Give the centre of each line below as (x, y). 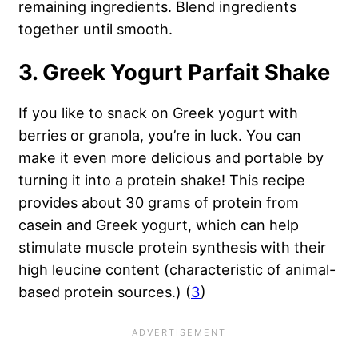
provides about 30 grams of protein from (159, 203)
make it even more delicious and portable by (171, 158)
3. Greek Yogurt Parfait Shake (174, 73)
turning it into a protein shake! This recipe (162, 180)
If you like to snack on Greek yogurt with (158, 113)
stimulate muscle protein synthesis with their (172, 247)
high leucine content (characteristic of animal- (177, 270)
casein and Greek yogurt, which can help (159, 225)
